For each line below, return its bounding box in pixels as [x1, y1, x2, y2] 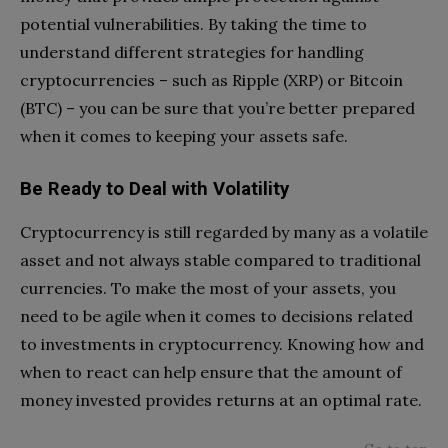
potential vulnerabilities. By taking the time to [20, 13, 367, 34]
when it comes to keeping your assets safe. [20, 125, 348, 146]
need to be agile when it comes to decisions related [20, 305, 413, 326]
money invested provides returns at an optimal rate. [20, 389, 422, 410]
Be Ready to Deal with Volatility [20, 177, 289, 200]
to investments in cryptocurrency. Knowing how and [20, 333, 424, 354]
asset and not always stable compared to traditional [20, 249, 421, 270]
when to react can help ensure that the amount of [20, 361, 402, 382]
